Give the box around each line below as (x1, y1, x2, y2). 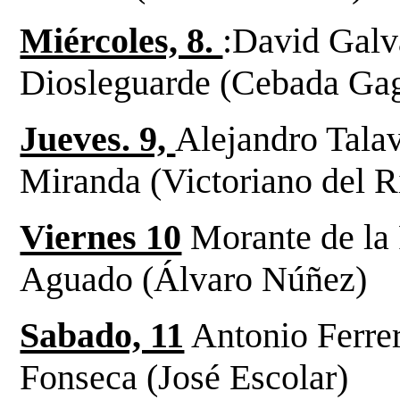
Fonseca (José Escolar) (20, 356, 349, 397)
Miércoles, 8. (20, 20, 223, 61)
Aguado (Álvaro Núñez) (20, 258, 368, 299)
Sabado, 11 (20, 314, 185, 355)
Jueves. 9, (20, 118, 176, 159)
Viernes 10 (20, 216, 182, 257)
